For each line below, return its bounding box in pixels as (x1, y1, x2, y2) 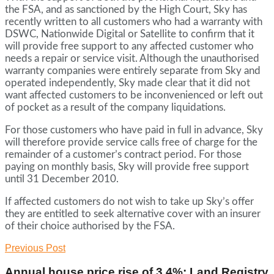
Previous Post (5, 243, 65, 254)
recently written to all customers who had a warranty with (5, 17, 262, 28)
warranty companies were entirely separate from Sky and (5, 65, 261, 76)
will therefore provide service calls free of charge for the (5, 137, 257, 148)
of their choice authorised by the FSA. (5, 221, 175, 232)
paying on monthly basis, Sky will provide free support (5, 161, 249, 172)
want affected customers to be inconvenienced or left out (5, 90, 263, 101)
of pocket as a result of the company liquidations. (5, 102, 226, 113)
